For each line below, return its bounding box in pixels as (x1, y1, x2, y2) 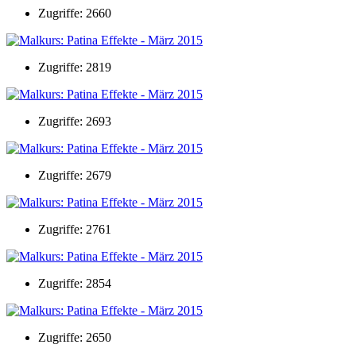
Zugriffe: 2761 (38, 222, 111, 236)
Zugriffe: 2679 (38, 168, 111, 182)
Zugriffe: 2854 (38, 276, 111, 290)
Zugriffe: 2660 (38, 6, 111, 20)
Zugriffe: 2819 (38, 60, 111, 74)
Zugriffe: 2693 (38, 114, 111, 128)
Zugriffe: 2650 (38, 330, 111, 344)
